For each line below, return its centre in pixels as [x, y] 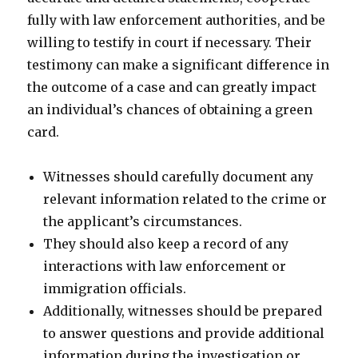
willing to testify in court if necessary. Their [170, 42]
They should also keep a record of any [166, 244]
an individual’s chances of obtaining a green [170, 109]
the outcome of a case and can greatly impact [172, 87]
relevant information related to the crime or [185, 199]
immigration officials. [115, 288]
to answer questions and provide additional [184, 333]
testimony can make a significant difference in [179, 65]
